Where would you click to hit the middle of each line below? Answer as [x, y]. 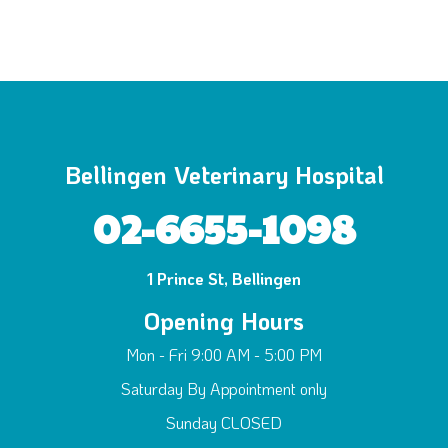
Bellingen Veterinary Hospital [224, 174]
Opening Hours [224, 320]
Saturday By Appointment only [224, 388]
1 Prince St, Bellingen [224, 278]
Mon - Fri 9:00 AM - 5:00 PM [224, 354]
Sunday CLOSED [224, 422]
